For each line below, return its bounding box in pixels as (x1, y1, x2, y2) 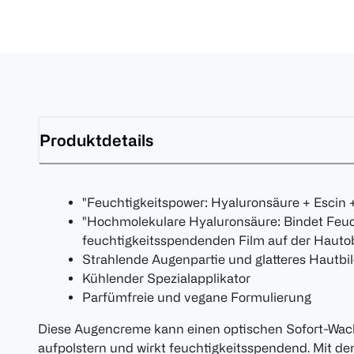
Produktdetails (40, 130, 153, 149)
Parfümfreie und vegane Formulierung (82, 290, 311, 305)
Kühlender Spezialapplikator (82, 271, 250, 286)
